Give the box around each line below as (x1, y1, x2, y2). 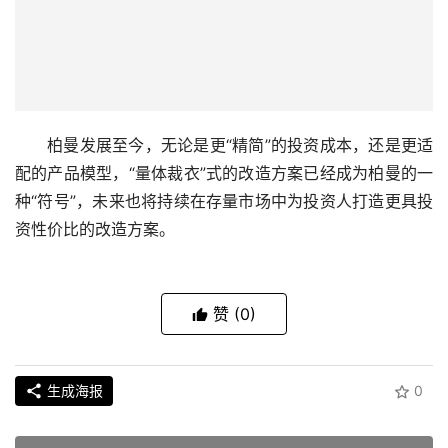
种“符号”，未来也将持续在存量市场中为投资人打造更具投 (15, 191, 433, 212)
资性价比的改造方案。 (15, 219, 175, 240)
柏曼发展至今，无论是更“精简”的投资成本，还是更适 (47, 135, 433, 156)
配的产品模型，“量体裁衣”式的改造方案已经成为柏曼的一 (15, 163, 433, 184)
